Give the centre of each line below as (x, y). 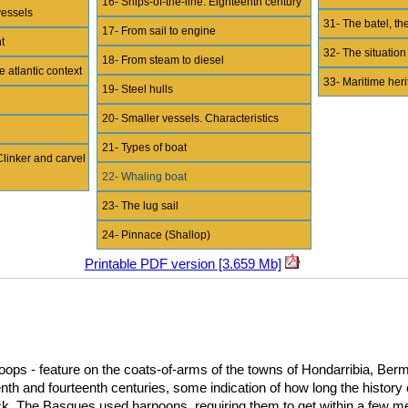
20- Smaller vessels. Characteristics (190, 118)
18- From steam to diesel (163, 60)
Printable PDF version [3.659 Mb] (183, 264)
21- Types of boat (144, 148)
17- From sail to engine (158, 31)
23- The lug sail (140, 206)
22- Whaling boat (144, 177)
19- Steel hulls (137, 89)
